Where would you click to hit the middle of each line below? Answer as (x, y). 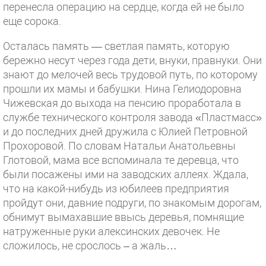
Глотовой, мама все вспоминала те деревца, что (121, 160)
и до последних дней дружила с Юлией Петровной (125, 132)
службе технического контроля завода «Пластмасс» (132, 117)
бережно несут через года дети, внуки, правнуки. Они (132, 60)
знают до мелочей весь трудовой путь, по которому (130, 75)
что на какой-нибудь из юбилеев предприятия (116, 189)
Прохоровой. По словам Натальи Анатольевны (119, 146)
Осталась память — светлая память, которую (116, 46)
